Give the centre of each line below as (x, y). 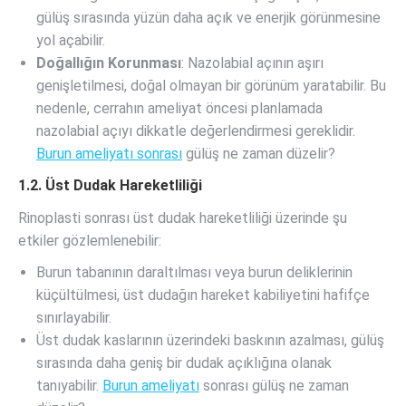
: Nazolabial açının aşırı (252, 63)
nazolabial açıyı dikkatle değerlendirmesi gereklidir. (196, 131)
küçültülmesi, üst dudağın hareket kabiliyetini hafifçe (203, 295)
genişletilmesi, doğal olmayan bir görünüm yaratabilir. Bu (211, 86)
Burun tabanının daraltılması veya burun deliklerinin (194, 272)
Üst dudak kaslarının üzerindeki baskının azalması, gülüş (210, 340)
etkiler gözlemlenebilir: (90, 241)
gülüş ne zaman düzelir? (259, 154)
